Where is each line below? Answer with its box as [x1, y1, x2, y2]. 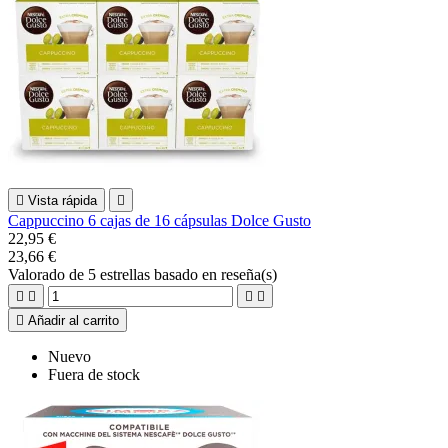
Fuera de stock [48, 365, 140, 383]
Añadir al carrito [28, 312, 119, 328]
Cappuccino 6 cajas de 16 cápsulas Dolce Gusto [8, 211, 311, 229]
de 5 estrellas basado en [69, 265, 221, 283]
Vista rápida [28, 192, 97, 208]
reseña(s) [221, 265, 277, 283]
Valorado [8, 265, 69, 283]
